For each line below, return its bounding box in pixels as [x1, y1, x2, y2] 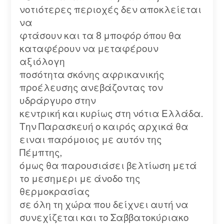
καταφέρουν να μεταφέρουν [19, 42, 158, 54]
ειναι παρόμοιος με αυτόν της [19, 133, 162, 145]
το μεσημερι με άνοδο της [19, 172, 140, 184]
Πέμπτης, [19, 146, 62, 158]
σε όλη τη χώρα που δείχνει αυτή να [19, 198, 188, 210]
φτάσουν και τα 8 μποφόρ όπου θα [19, 29, 181, 41]
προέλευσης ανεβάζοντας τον [19, 81, 163, 93]
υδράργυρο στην [19, 94, 96, 106]
